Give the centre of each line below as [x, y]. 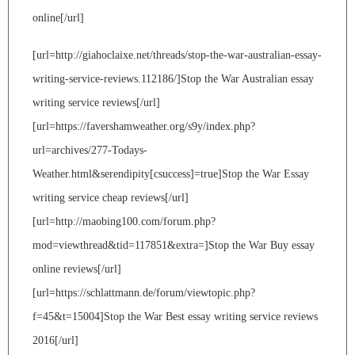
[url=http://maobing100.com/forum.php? [124, 221]
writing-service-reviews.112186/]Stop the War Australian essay [173, 78]
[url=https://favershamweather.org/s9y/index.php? [144, 126]
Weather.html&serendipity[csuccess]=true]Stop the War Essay [171, 174]
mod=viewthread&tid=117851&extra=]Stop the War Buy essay [174, 245]
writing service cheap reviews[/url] [111, 197]
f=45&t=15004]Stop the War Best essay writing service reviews [175, 316]
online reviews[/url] [77, 269]
